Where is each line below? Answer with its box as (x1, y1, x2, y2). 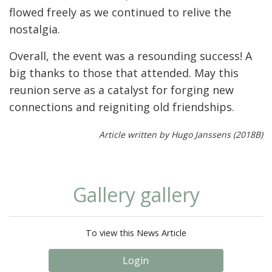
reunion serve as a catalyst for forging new (9, 83, 234, 98)
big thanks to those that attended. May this (9, 66, 239, 81)
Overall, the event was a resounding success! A (9, 49, 252, 64)
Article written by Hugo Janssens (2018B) (99, 129, 263, 141)
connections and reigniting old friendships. (9, 100, 234, 115)
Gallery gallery (72, 182, 200, 208)
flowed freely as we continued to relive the (9, 5, 231, 20)
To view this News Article (86, 227, 186, 239)
